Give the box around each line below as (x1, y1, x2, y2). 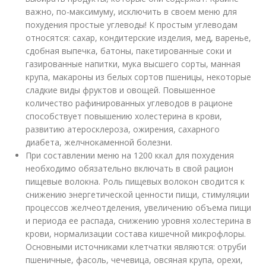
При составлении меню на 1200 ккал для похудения (26, 150, 235, 161)
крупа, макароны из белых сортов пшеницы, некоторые (26, 71, 252, 83)
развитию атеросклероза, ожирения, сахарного (26, 123, 220, 135)
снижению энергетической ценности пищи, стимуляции (26, 189, 250, 200)
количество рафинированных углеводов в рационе (26, 97, 233, 109)
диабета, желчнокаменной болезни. (26, 137, 173, 148)
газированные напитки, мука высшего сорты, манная (26, 58, 241, 69)
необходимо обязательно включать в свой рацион (26, 163, 234, 174)
